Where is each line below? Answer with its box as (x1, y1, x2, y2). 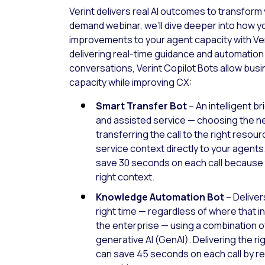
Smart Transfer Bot (96, 99, 187, 112)
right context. (96, 170, 154, 183)
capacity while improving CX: (69, 76, 192, 89)
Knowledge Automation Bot (96, 190, 224, 203)
